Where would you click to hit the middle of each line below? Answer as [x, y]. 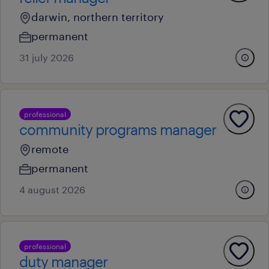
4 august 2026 [52, 189]
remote [50, 149]
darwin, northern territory [98, 17]
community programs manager [118, 129]
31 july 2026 [47, 57]
